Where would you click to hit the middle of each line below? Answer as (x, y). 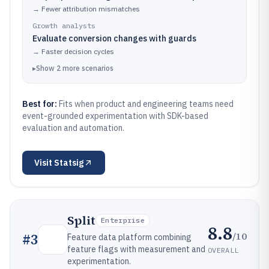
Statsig (69, 163)
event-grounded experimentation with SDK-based (115, 116)
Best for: (41, 104)
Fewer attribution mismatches (91, 9)
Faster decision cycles (78, 51)
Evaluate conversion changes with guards (114, 38)
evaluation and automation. (73, 128)
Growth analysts (64, 26)
